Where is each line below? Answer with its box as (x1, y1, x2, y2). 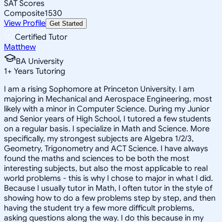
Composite (4, 8, 45, 18)
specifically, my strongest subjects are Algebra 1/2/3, (4, 133, 194, 144)
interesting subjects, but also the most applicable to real (4, 163, 208, 173)
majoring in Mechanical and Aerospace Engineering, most (4, 94, 212, 104)
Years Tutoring (12, 66, 65, 76)
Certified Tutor (15, 32, 67, 42)
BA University (16, 56, 63, 66)
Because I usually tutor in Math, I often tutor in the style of (4, 183, 213, 193)
